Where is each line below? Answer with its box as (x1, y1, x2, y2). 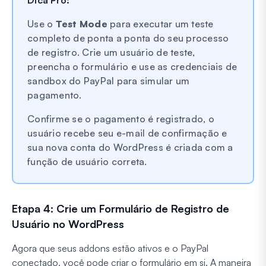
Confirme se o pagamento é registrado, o (27, 113, 214, 125)
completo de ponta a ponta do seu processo (27, 32, 229, 45)
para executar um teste (107, 18, 214, 30)
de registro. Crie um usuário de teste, (27, 46, 195, 59)
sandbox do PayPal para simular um (27, 75, 190, 87)
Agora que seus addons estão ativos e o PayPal (12, 242, 208, 255)
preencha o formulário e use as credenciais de (27, 61, 237, 73)
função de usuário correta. (27, 156, 147, 168)
